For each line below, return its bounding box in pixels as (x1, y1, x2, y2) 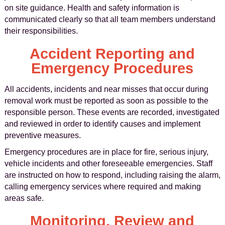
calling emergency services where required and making (4, 182, 201, 191)
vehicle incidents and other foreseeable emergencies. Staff (4, 159, 212, 168)
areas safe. (4, 194, 44, 202)
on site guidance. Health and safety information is (4, 4, 179, 12)
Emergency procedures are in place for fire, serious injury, (4, 148, 208, 156)
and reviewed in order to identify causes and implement (4, 120, 200, 128)
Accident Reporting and (30, 46, 195, 62)
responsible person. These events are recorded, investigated (4, 108, 219, 117)
